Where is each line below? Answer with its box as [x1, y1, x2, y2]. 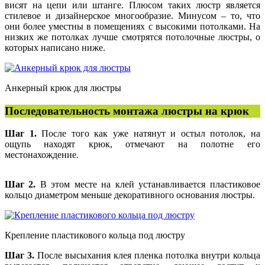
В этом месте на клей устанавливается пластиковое [35, 179, 260, 190]
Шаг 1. [5, 128, 37, 139]
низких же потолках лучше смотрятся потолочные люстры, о [5, 31, 260, 42]
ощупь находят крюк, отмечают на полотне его [5, 139, 260, 150]
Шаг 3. [5, 250, 34, 261]
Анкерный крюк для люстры [5, 82, 121, 93]
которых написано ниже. [5, 42, 105, 53]
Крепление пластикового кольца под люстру [5, 230, 185, 241]
